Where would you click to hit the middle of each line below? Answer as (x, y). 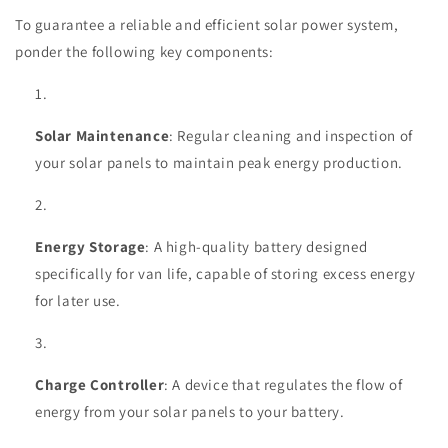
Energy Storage (90, 247)
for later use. (78, 301)
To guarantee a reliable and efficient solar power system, (207, 25)
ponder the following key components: (144, 52)
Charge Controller (100, 385)
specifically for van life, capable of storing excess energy (225, 274)
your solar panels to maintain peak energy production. (219, 163)
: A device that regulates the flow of (283, 385)
